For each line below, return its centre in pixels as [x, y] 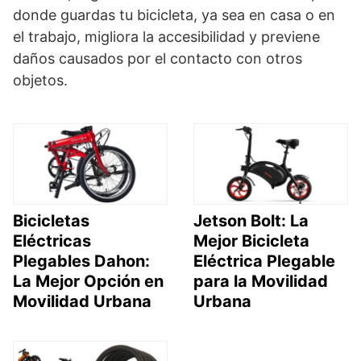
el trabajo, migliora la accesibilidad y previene [166, 36]
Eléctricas [52, 241]
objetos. [40, 80]
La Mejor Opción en [88, 281]
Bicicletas [51, 220]
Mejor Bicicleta [251, 241]
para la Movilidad [261, 281]
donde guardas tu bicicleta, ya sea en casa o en [174, 15]
